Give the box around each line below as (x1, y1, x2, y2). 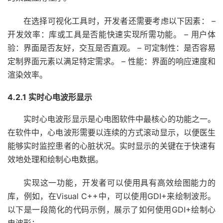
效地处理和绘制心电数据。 (7, 154, 103, 164)
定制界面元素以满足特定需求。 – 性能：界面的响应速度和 (7, 56, 216, 66)
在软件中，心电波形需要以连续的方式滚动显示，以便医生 (7, 127, 216, 137)
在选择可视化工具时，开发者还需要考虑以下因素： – (23, 16, 216, 26)
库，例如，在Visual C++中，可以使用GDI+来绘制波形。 (7, 191, 216, 201)
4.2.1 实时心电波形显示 (7, 92, 92, 102)
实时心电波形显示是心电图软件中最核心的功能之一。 (23, 114, 216, 124)
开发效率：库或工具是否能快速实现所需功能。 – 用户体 (7, 29, 216, 39)
